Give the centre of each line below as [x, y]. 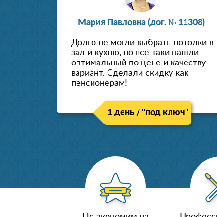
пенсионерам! [99, 84]
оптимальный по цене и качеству [139, 63]
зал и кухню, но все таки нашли [135, 53]
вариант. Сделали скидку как [130, 73]
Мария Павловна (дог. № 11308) [141, 23]
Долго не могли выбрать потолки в [142, 43]
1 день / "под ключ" [148, 113]
